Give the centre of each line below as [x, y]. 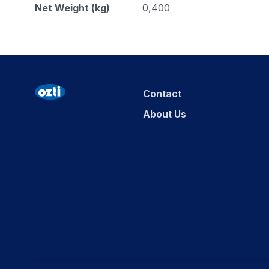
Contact [162, 93]
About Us [165, 114]
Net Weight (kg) [72, 8]
